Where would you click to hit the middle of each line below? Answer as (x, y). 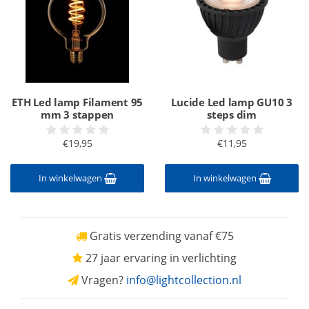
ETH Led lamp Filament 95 (77, 102)
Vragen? (102, 280)
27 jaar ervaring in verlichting (160, 258)
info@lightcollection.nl (184, 280)
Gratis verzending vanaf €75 (160, 236)
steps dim (232, 114)
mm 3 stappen (77, 114)
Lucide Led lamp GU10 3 (232, 102)
